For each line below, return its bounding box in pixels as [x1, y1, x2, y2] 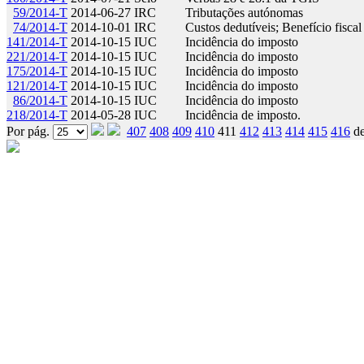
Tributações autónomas [185, 6, 306, 19]
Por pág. [6, 124, 53, 138]
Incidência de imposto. [185, 108, 304, 122]
